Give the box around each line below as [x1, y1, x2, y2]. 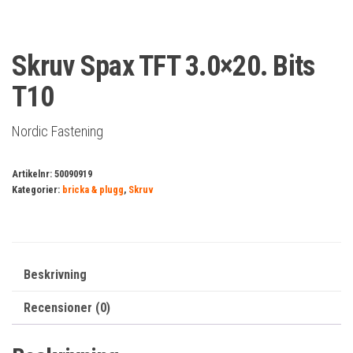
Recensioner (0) [24, 300, 110, 315]
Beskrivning [24, 267, 87, 282]
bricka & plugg [62, 184, 124, 195]
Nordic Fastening [12, 123, 103, 139]
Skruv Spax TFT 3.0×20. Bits [12, 50, 315, 83]
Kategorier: [12, 184, 62, 195]
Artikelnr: [12, 168, 54, 180]
